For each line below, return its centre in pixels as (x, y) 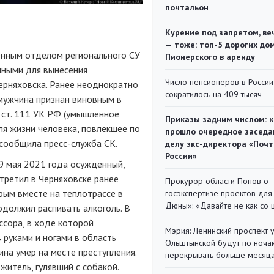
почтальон (187, 7)
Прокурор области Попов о (217, 181)
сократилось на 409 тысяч (213, 94)
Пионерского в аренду (210, 57)
